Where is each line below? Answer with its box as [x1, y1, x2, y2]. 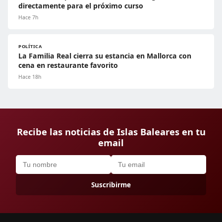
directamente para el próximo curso [18, 1, 143, 11]
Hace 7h [18, 14, 38, 21]
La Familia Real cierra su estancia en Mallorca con [18, 51, 191, 61]
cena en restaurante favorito [18, 60, 118, 70]
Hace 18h [18, 73, 41, 81]
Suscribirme [91, 180, 131, 190]
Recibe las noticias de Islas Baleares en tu [16, 125, 206, 138]
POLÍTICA [18, 43, 42, 50]
